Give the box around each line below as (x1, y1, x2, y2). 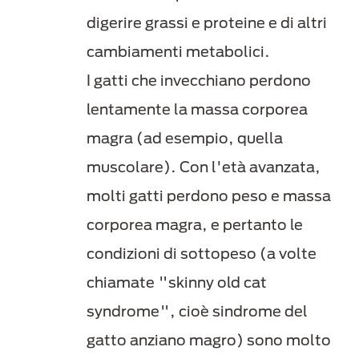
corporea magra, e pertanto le (87, 216, 303, 234)
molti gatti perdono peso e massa (87, 187, 331, 205)
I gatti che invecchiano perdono (87, 71, 311, 90)
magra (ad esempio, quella (87, 129, 283, 147)
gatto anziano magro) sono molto (87, 331, 331, 349)
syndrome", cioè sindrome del (87, 302, 308, 321)
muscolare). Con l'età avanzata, (87, 158, 321, 176)
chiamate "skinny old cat (87, 273, 267, 292)
